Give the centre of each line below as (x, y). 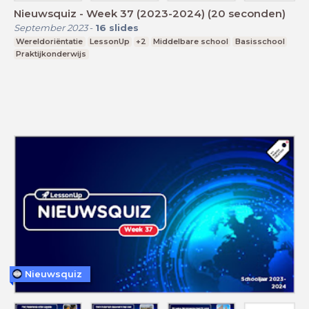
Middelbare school (191, 41)
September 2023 (51, 27)
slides (124, 27)
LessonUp (109, 41)
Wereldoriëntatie (50, 41)
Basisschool (260, 41)
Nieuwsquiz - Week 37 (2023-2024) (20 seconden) (150, 13)
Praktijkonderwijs (51, 53)
